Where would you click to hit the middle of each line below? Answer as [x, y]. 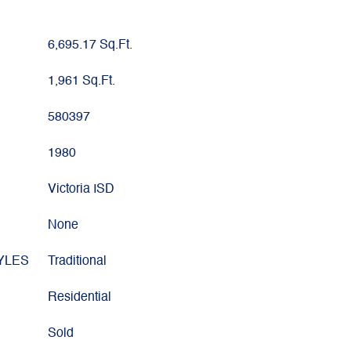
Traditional [77, 262]
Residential [80, 298]
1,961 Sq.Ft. [81, 81]
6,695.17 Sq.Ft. [90, 45]
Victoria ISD [81, 190]
